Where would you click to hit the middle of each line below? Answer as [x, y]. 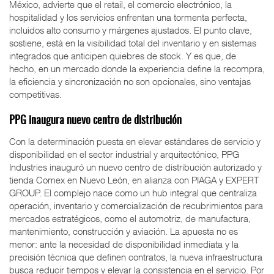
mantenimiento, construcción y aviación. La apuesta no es [124, 231]
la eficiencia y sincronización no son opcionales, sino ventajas [130, 82]
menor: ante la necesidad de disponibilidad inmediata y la [124, 244]
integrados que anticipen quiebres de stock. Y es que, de [123, 56]
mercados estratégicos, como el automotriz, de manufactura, [130, 219]
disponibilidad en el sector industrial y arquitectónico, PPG [124, 154]
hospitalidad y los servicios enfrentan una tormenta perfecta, [128, 17]
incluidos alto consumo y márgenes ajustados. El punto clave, [131, 30]
